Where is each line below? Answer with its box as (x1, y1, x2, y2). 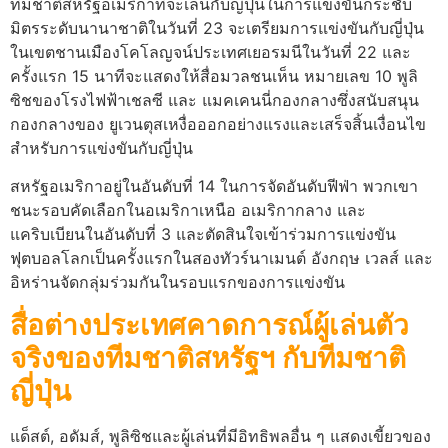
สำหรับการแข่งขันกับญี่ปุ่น (10, 137, 193, 158)
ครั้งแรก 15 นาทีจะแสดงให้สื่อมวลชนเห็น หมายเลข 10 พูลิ (10, 65, 418, 86)
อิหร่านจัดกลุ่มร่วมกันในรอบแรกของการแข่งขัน (10, 272, 345, 293)
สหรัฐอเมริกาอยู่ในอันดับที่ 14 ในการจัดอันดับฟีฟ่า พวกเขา (10, 176, 418, 197)
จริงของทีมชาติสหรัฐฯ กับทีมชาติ (10, 340, 406, 375)
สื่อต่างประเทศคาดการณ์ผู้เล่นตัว (10, 307, 409, 342)
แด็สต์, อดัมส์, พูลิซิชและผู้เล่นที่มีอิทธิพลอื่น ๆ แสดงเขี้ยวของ (10, 425, 431, 446)
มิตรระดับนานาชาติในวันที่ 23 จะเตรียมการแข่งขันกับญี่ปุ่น (10, 17, 424, 38)
